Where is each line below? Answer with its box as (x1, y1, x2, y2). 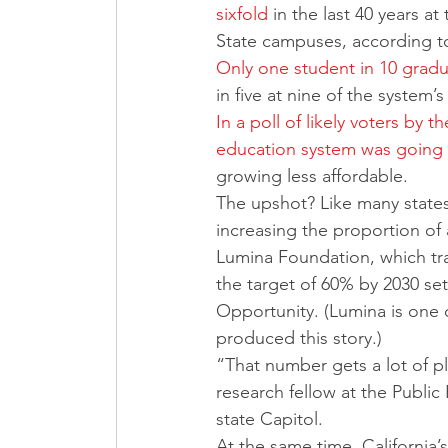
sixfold (216, 2, 268, 25)
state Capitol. (216, 407, 328, 430)
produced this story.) (216, 326, 382, 349)
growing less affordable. (216, 164, 408, 187)
